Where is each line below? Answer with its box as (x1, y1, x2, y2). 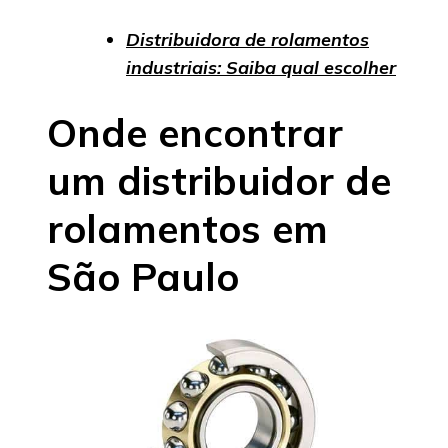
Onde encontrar (47, 108, 343, 158)
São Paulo (47, 252, 239, 302)
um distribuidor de (47, 156, 391, 206)
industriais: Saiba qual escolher (126, 56, 396, 80)
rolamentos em (47, 204, 328, 254)
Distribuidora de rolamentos (126, 28, 369, 52)
